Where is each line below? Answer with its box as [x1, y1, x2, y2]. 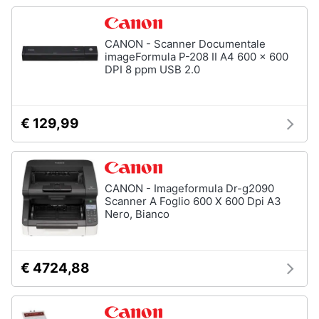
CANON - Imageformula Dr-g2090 [105, 182, 274, 195]
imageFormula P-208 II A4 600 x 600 [105, 50, 288, 63]
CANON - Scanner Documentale [105, 37, 266, 51]
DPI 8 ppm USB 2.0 [105, 63, 200, 76]
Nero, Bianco [105, 207, 169, 221]
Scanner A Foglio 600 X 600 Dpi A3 [105, 194, 281, 208]
